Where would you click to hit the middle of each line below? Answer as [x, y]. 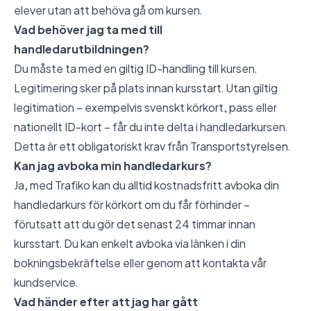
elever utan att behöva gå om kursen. [108, 10]
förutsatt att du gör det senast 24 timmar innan [135, 224]
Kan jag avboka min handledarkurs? [113, 166]
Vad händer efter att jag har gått [106, 302]
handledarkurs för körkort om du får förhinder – [132, 205]
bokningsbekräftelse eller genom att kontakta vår [140, 263]
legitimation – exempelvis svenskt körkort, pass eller [145, 108]
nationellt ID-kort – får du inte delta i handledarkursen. [151, 127]
